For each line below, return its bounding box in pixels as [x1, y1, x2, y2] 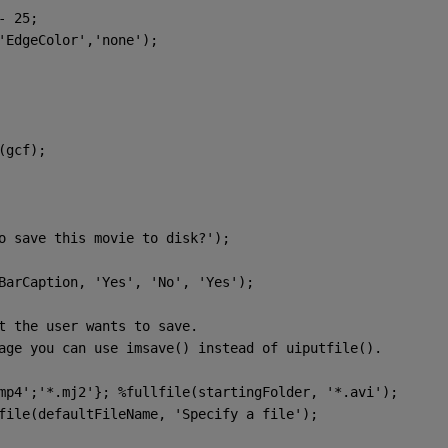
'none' [93, 31, 142, 48]
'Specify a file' [173, 405, 302, 422]
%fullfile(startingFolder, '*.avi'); [117, 383, 398, 400]
